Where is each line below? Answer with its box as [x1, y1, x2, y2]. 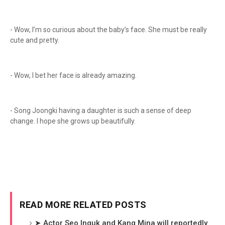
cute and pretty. [10, 36, 59, 44]
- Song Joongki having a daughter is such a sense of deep [10, 106, 191, 115]
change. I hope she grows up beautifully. [10, 117, 137, 125]
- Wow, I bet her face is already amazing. [10, 71, 138, 79]
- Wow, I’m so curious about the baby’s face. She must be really [10, 26, 207, 34]
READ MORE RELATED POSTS [20, 199, 147, 210]
